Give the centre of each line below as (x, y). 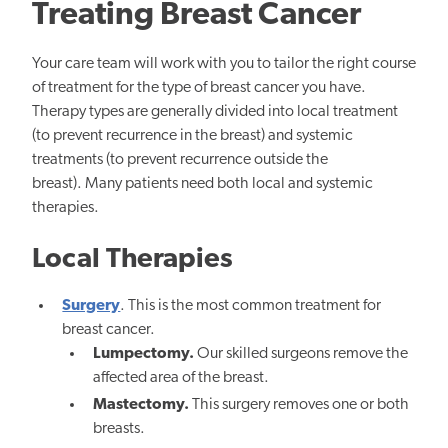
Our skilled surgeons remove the (300, 353)
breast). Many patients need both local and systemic (202, 183)
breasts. (118, 429)
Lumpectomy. (143, 353)
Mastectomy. (140, 405)
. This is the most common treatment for (251, 305)
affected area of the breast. (180, 377)
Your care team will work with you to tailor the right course (224, 63)
